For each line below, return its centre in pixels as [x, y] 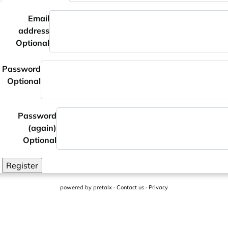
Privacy [158, 187]
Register [22, 165]
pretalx [103, 187]
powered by [77, 187]
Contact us [130, 187]
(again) [42, 128]
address [34, 31]
